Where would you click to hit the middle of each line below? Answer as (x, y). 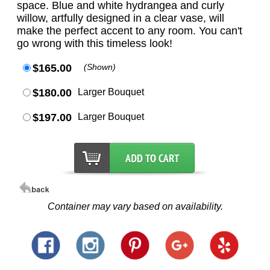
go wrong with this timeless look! (95, 44)
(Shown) (100, 67)
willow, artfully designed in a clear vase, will (121, 18)
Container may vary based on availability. (135, 207)
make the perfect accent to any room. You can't (130, 31)
